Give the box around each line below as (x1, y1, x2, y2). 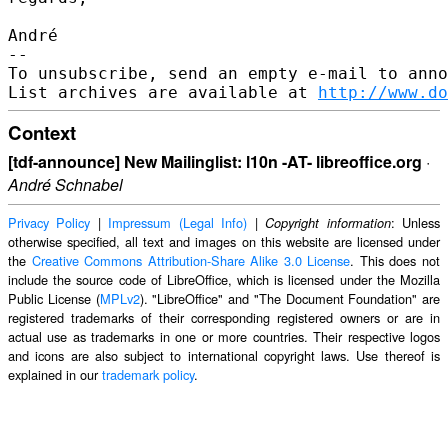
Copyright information (265, 214, 391, 233)
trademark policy (102, 365, 194, 385)
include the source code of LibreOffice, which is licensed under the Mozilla (8, 270, 440, 290)
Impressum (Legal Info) (108, 213, 248, 233)
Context (8, 118, 76, 146)
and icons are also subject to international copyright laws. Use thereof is (8, 346, 440, 366)
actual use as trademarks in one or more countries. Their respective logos (8, 327, 440, 347)
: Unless (390, 213, 441, 233)
